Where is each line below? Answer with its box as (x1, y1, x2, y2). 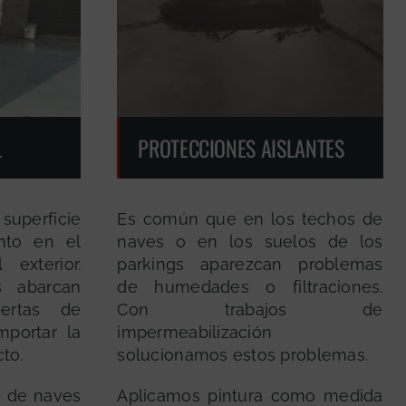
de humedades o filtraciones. (117, 277, 383, 297)
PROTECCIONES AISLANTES (138, 131, 344, 165)
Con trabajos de (117, 300, 383, 320)
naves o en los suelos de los (117, 232, 383, 252)
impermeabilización (117, 323, 273, 343)
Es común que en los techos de (117, 209, 383, 229)
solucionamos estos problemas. (117, 345, 369, 365)
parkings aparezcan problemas (117, 255, 383, 275)
